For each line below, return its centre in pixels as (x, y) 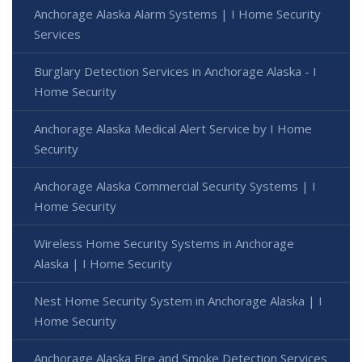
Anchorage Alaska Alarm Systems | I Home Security (177, 13)
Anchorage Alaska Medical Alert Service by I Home (173, 128)
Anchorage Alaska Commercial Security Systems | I (175, 185)
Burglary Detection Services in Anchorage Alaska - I (175, 71)
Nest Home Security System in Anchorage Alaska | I (178, 300)
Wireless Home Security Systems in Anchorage (164, 243)
